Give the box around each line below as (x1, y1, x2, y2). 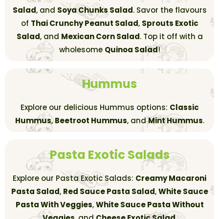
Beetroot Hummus (54, 115, 127, 126)
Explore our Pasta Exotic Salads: (13, 173, 135, 184)
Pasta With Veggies (15, 199, 92, 210)
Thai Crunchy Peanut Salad (30, 18, 138, 28)
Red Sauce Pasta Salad (63, 186, 155, 197)
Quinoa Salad (104, 44, 158, 55)
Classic (169, 102, 199, 112)
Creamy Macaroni (135, 173, 206, 184)
